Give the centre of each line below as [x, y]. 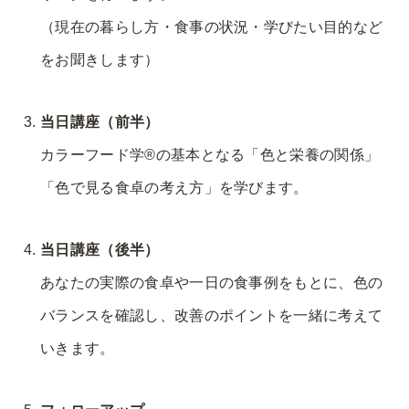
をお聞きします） [100, 59]
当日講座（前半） [100, 121]
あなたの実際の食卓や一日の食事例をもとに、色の [212, 282]
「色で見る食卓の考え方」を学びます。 [174, 187]
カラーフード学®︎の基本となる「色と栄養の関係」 [210, 154]
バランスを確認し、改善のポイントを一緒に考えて [212, 315]
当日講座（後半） [100, 249]
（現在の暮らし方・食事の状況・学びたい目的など [212, 26]
